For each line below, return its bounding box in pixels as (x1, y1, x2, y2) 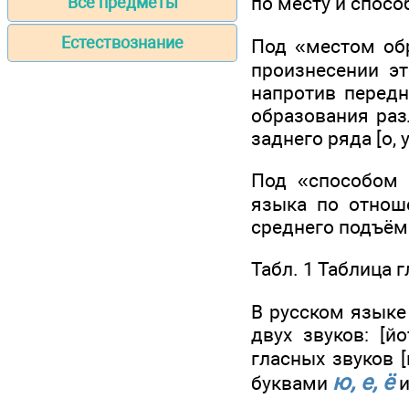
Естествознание (61, 33, 184, 53)
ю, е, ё (332, 369, 394, 395)
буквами (251, 371, 332, 394)
